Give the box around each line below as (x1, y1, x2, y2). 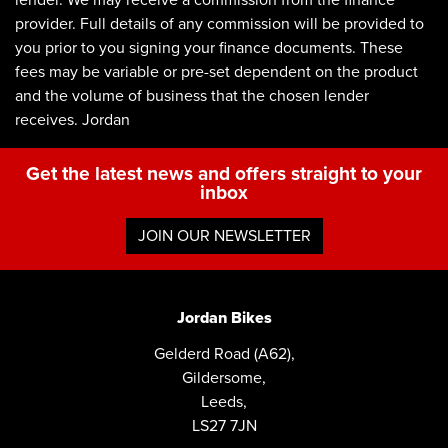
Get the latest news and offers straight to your (26, 162, 422, 186)
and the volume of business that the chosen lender (15, 86, 369, 107)
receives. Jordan (15, 110, 130, 131)
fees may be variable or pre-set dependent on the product (15, 62, 418, 83)
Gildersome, (182, 368, 266, 389)
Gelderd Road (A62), (153, 344, 295, 365)
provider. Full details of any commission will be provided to (15, 14, 424, 35)
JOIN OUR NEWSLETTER (137, 226, 311, 247)
